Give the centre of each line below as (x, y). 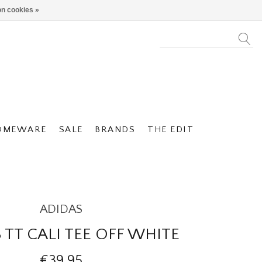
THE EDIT (171, 130)
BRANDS (115, 130)
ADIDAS (61, 209)
